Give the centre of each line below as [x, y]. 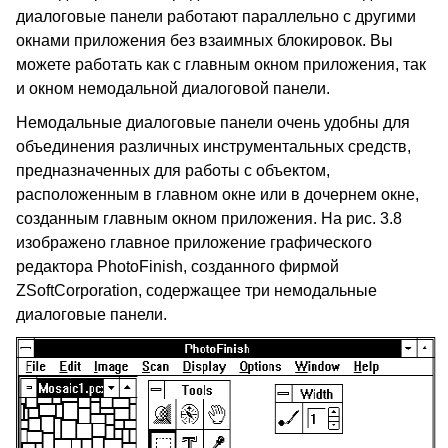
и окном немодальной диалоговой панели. [173, 88]
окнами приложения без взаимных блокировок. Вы [204, 40]
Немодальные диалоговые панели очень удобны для [213, 122]
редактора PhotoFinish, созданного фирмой [177, 266]
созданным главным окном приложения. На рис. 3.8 [209, 218]
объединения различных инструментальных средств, [213, 146]
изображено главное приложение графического [194, 242]
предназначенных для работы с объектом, [173, 170]
